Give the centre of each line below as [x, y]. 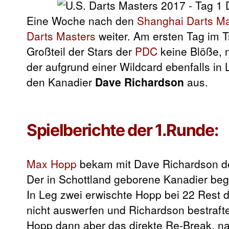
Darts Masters [61, 36]
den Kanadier [61, 82]
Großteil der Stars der [81, 51]
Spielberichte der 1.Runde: [123, 130]
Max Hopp [52, 164]
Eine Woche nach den [82, 20]
